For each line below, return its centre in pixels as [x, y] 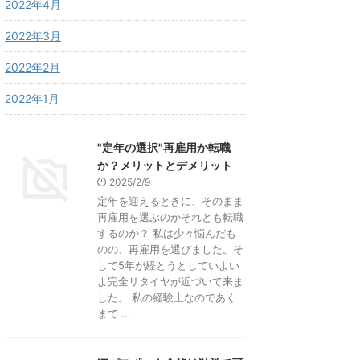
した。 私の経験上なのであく [167, 297]
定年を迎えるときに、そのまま [170, 201]
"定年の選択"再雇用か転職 [164, 147]
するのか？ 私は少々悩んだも [167, 233]
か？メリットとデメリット [165, 165]
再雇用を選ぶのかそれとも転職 [170, 217]
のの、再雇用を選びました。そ [170, 249]
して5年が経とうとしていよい [168, 265]
